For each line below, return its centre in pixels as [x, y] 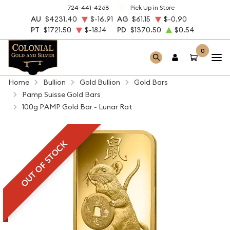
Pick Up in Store [152, 8]
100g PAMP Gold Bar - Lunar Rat [77, 107]
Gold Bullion [100, 82]
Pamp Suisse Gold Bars [61, 94]
